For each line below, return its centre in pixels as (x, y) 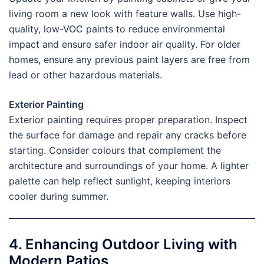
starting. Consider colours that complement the (115, 151)
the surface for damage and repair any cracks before (128, 135)
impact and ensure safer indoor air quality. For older (125, 44)
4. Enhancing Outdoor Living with (123, 244)
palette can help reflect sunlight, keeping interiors (120, 181)
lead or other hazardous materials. (85, 75)
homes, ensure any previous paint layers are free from (129, 60)
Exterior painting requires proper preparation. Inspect (128, 120)
